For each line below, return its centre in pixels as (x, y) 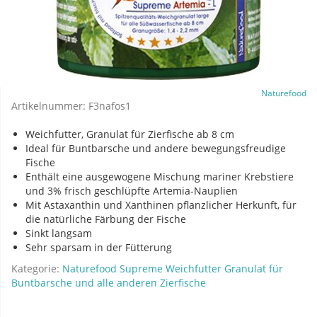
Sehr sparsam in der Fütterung (99, 247)
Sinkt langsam (59, 233)
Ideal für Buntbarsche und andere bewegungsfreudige (156, 148)
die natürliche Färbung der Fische (106, 219)
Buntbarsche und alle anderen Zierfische (109, 282)
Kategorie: (37, 268)
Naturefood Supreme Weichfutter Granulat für (173, 268)
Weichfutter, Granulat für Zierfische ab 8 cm (130, 134)
